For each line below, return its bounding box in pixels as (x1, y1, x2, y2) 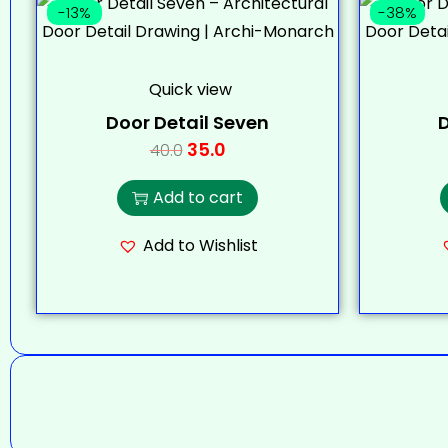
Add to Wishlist (142, 234, 258, 257)
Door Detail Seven (106, 110, 269, 135)
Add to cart (153, 186, 243, 209)
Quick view (148, 78, 232, 101)
